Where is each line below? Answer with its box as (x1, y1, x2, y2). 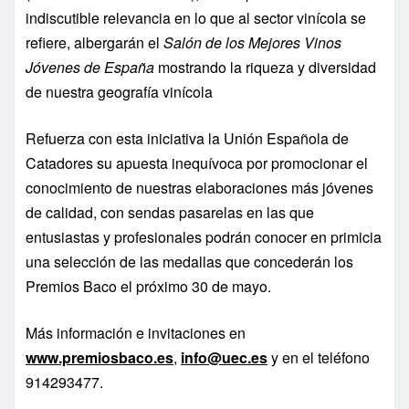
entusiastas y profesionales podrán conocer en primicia (26, 226, 382, 248)
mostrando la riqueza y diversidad (154, 57, 376, 79)
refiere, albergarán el (26, 32, 163, 54)
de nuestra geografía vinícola (26, 81, 213, 103)
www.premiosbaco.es (26, 347, 173, 369)
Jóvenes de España (26, 57, 154, 79)
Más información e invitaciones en (26, 322, 246, 344)
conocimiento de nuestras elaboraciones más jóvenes (26, 177, 373, 199)
